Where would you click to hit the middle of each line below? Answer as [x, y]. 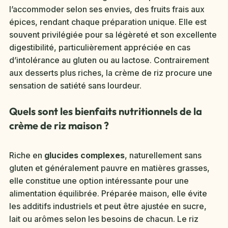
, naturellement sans [163, 155]
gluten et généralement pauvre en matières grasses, [109, 168]
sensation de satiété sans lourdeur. [75, 85]
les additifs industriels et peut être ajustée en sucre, [108, 206]
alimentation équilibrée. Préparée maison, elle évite [108, 193]
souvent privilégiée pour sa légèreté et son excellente [113, 34]
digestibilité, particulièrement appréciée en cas [100, 47]
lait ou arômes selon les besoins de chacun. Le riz [104, 219]
